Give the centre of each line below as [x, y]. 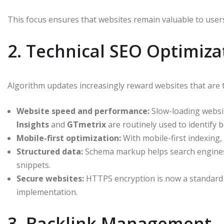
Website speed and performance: [83, 111]
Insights [33, 124]
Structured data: [50, 151]
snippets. [33, 165]
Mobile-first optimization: [69, 138]
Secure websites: [50, 178]
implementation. [47, 192]
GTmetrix [86, 124]
